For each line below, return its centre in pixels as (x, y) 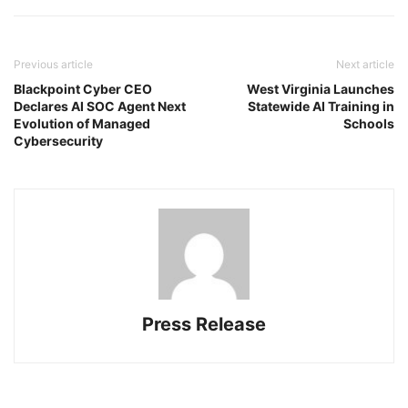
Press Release (204, 324)
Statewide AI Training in (321, 106)
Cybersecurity (58, 140)
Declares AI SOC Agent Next (100, 106)
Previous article (53, 64)
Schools (369, 123)
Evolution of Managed (82, 123)
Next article (365, 64)
